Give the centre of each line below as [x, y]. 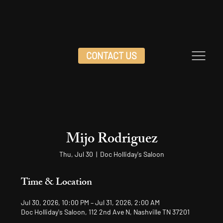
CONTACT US [111, 56]
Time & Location [57, 183]
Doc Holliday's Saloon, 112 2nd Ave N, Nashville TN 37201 [106, 212]
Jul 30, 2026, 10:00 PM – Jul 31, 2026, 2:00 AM [91, 202]
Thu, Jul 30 [76, 154]
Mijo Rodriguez [111, 140]
